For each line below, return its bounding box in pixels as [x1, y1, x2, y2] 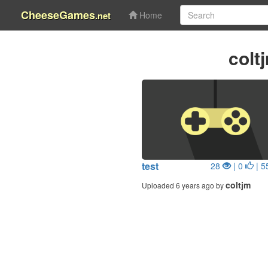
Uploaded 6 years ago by [142, 180, 226, 190]
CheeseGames [21, 7, 95, 23]
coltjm [226, 179, 251, 191]
